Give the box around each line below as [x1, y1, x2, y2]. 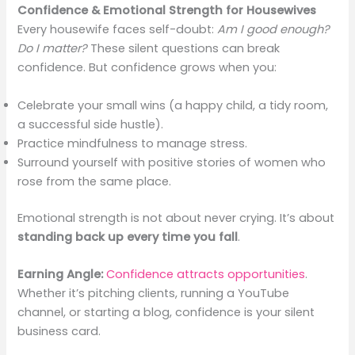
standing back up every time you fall [17, 228, 239, 245]
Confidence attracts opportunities [106, 265, 306, 282]
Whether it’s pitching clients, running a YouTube [17, 284, 290, 301]
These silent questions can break [87, 40, 281, 57]
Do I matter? [17, 40, 88, 57]
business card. [17, 323, 101, 339]
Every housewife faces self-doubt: [17, 21, 218, 38]
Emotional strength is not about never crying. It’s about [17, 209, 335, 226]
